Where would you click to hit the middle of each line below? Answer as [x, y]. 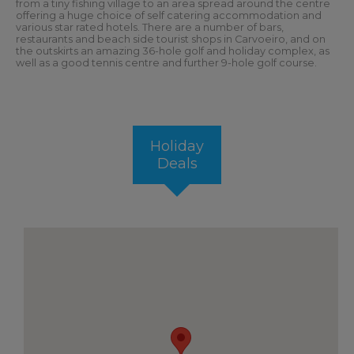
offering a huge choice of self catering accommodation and [169, 15]
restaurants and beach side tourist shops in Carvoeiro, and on [171, 39]
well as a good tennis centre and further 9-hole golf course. [166, 62]
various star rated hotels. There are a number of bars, [150, 27]
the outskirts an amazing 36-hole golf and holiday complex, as [173, 51]
